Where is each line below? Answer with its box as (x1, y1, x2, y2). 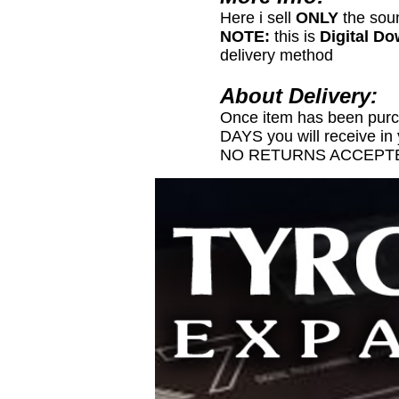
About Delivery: (220, 83, 378, 108)
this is (270, 27, 320, 45)
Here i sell (220, 8, 296, 27)
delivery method (220, 45, 333, 64)
